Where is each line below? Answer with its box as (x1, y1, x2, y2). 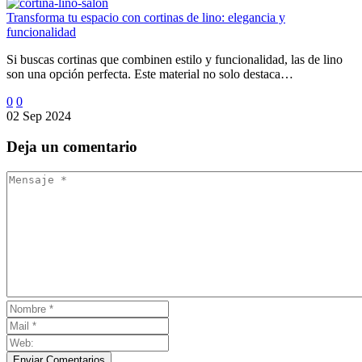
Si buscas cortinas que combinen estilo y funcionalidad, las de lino (6, 52, 343, 66)
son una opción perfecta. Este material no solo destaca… (6, 66, 293, 81)
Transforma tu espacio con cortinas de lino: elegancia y (6, 10, 285, 24)
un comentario (41, 138, 137, 156)
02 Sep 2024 (6, 108, 71, 123)
